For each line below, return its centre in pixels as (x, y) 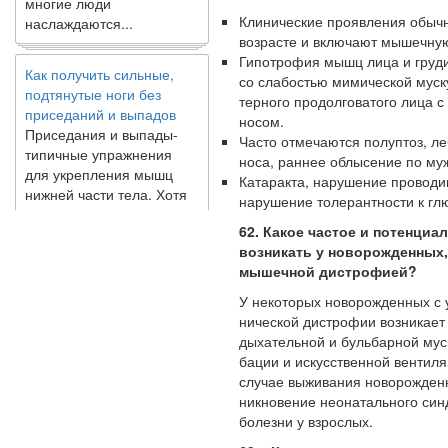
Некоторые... (67, 267)
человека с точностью (96, 358)
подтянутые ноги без (93, 67)
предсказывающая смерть (111, 338)
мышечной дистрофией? (328, 270)
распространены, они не (106, 207)
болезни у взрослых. (306, 420)
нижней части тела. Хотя (106, 167)
